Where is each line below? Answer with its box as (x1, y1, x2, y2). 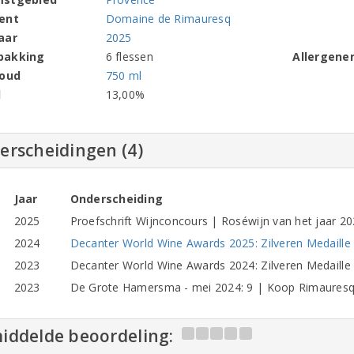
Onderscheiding (70, 191, 164, 206)
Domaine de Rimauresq (105, 11, 231, 26)
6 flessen (105, 49, 153, 64)
